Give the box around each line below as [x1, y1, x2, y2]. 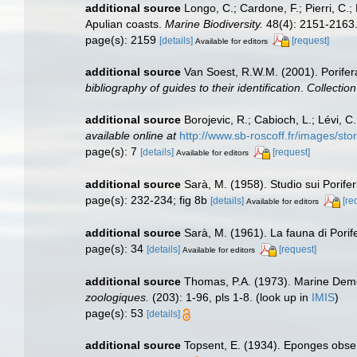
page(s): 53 [85, 307, 147, 320]
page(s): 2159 [85, 33, 159, 46]
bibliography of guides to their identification [85, 81, 300, 95]
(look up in [253, 291, 312, 304]
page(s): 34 [85, 242, 147, 256]
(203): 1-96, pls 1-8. [149, 291, 253, 304]
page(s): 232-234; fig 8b [85, 194, 210, 207]
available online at [85, 129, 176, 143]
